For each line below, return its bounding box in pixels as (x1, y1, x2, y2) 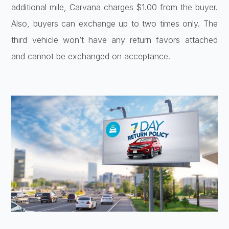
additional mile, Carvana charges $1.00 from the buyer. (11, 2, 218, 13)
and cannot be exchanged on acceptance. (11, 51, 171, 62)
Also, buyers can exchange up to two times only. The (11, 18, 218, 29)
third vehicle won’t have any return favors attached (11, 35, 218, 45)
